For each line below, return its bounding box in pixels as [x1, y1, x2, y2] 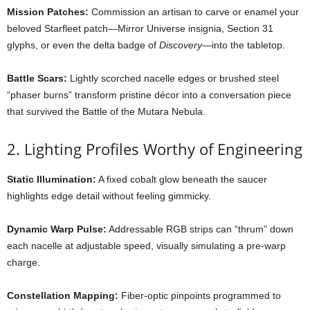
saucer [237, 174, 267, 185]
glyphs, [7, 39, 41, 51]
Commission [91, 6, 148, 17]
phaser [10, 89, 44, 100]
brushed [219, 73, 258, 84]
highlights [7, 190, 51, 201]
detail [76, 190, 102, 201]
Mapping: [73, 290, 118, 301]
